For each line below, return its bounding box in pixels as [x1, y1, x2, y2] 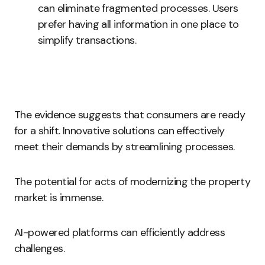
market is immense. [14, 190, 104, 205]
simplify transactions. [38, 33, 137, 47]
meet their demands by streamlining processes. [14, 140, 235, 154]
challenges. [14, 241, 65, 256]
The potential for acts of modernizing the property [14, 174, 250, 189]
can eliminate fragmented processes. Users [38, 1, 238, 15]
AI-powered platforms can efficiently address [14, 225, 225, 240]
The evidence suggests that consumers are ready [14, 108, 245, 122]
